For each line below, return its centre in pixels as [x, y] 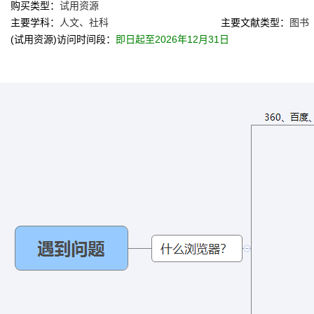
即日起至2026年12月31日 [172, 40]
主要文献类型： [255, 23]
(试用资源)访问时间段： [63, 40]
